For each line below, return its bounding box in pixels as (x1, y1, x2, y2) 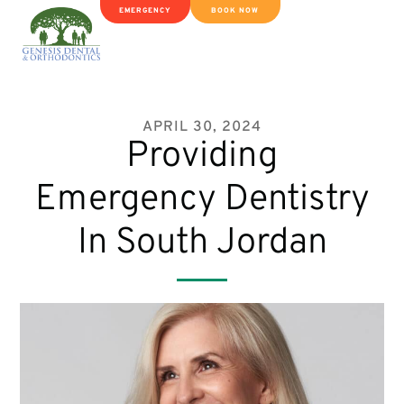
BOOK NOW (211, 6, 260, 16)
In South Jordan (77, 221, 327, 266)
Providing (126, 134, 278, 179)
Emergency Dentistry (34, 178, 370, 223)
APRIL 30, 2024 (142, 118, 262, 136)
